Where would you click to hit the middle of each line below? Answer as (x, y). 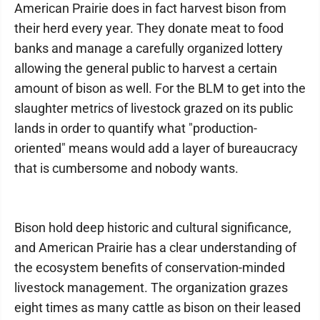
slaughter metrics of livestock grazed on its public (154, 109)
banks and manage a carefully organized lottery (149, 49)
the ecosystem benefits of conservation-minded (150, 268)
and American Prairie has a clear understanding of (155, 248)
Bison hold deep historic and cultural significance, (153, 228)
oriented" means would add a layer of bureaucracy (156, 149)
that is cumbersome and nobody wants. (126, 169)
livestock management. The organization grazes (151, 288)
